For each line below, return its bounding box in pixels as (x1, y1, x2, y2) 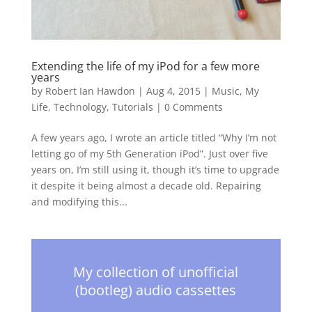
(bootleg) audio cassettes (75, 280, 237, 299)
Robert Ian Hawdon (45, 84, 135, 97)
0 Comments (164, 100, 223, 114)
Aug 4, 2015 (146, 84, 201, 97)
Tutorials (111, 100, 153, 114)
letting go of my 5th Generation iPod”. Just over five (31, 146, 268, 160)
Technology (53, 100, 107, 114)
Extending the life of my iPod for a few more (31, 58, 260, 74)
